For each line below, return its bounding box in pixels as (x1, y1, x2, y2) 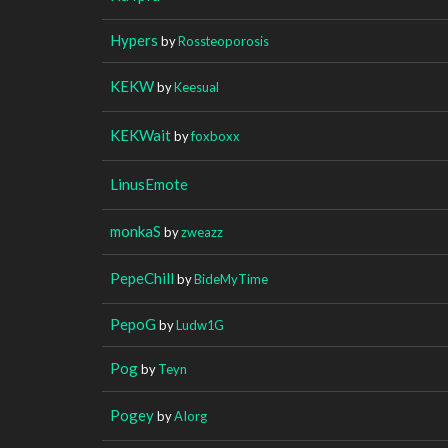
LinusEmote (110, 174, 188, 193)
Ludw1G (176, 316, 224, 333)
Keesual (174, 78, 219, 95)
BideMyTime (194, 270, 268, 287)
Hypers (110, 30, 158, 49)
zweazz (181, 223, 223, 240)
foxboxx (191, 127, 240, 144)
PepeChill (110, 268, 174, 287)
